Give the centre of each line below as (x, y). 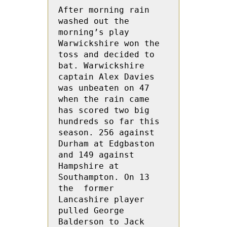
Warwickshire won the (109, 43)
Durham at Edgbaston (106, 144)
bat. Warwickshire (101, 66)
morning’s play (94, 32)
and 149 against (96, 155)
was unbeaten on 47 (104, 88)
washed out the (94, 21)
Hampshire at (89, 166)
